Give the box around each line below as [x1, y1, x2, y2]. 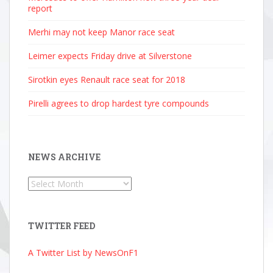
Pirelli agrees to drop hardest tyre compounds [28, 97, 209, 109]
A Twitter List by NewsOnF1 [28, 247, 138, 258]
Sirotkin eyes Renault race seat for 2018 [28, 74, 185, 85]
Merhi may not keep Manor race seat [28, 26, 175, 38]
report [28, 2, 52, 14]
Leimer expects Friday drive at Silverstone [28, 50, 192, 62]
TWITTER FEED [28, 220, 95, 232]
